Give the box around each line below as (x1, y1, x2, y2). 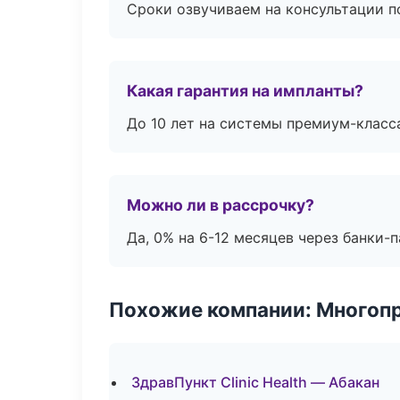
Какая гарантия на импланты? (127, 81, 363, 100)
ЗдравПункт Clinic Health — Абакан (131, 373, 379, 391)
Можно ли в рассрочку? (127, 196, 314, 214)
